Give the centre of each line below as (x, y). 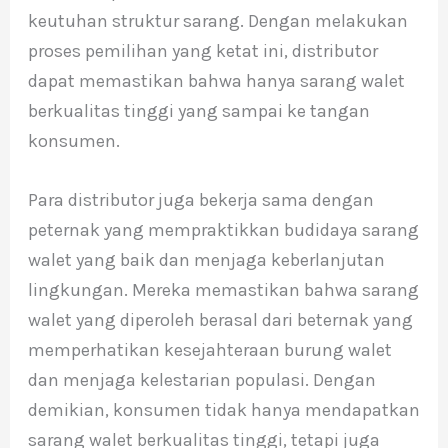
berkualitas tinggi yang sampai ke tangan (198, 111)
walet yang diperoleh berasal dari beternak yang (220, 319)
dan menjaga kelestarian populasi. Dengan (201, 379)
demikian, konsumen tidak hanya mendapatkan (223, 409)
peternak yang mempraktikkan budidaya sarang (223, 229)
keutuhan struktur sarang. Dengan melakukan (217, 21)
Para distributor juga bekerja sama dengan (200, 199)
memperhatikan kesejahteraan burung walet (209, 349)
